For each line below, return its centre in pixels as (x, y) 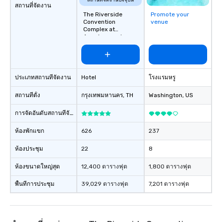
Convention (99, 22)
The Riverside (103, 15)
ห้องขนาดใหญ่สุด (37, 167)
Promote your (170, 15)
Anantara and (103, 37)
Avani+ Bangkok (106, 44)
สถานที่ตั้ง (28, 95)
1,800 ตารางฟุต (170, 167)
